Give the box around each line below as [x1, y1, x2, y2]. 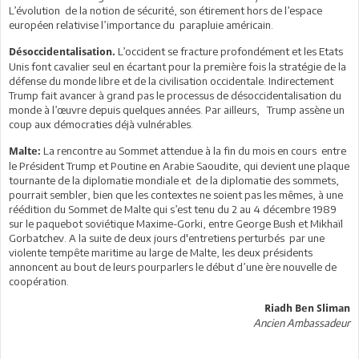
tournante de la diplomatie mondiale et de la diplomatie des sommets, [9, 173, 341, 187]
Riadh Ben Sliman [264, 301, 350, 314]
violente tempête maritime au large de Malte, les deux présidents [9, 245, 313, 259]
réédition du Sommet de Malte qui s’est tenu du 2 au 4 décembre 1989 [9, 202, 337, 216]
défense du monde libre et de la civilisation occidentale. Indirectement [9, 74, 333, 87]
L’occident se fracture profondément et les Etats [118, 44, 343, 58]
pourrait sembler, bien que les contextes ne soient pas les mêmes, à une [9, 188, 343, 201]
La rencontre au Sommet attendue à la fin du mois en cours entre [43, 143, 346, 157]
